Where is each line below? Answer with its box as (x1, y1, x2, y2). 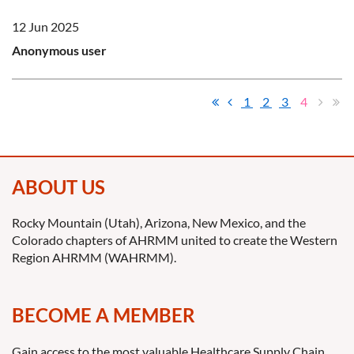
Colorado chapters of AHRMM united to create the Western (12, 232, 337, 248)
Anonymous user (12, 43, 107, 58)
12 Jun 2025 (12, 19, 79, 34)
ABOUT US (12, 175, 105, 198)
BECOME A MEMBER (12, 303, 195, 327)
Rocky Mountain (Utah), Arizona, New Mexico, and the (12, 215, 306, 231)
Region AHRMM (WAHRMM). (12, 250, 176, 265)
